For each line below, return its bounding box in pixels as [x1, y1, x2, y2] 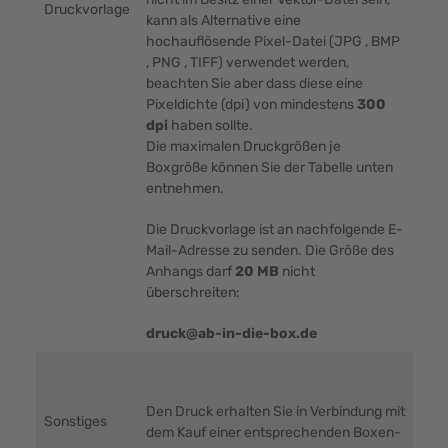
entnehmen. [145, 180, 224, 198]
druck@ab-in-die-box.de [145, 325, 317, 343]
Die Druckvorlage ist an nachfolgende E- [145, 221, 403, 239]
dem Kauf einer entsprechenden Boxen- [145, 424, 401, 442]
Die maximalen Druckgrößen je [145, 138, 341, 156]
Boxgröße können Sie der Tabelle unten [145, 159, 393, 177]
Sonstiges [43, 413, 107, 431]
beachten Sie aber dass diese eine [145, 75, 363, 93]
